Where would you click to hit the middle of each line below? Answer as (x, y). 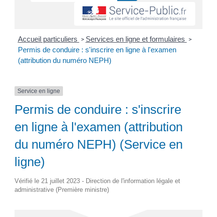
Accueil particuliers (48, 39)
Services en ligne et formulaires (136, 39)
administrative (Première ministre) (62, 190)
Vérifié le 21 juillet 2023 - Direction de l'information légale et (97, 181)
